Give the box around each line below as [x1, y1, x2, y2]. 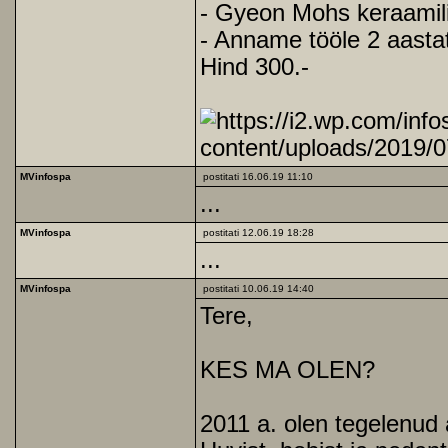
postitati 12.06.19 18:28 [200, 227, 314, 238]
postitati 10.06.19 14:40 [200, 283, 314, 294]
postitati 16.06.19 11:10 [200, 171, 313, 182]
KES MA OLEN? [200, 357, 375, 383]
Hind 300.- [200, 54, 309, 80]
